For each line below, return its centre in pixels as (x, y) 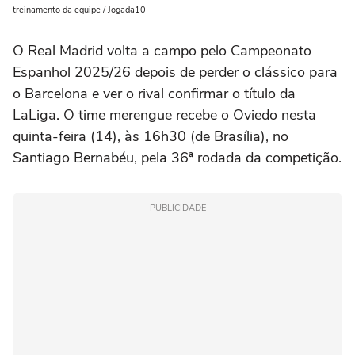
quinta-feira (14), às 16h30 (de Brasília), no (151, 136)
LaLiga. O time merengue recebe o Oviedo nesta (164, 115)
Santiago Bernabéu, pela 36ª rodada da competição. (177, 157)
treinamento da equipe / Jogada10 (79, 10)
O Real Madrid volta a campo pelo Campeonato (162, 50)
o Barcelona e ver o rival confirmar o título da (154, 93)
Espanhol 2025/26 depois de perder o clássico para (175, 72)
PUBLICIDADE (177, 208)
